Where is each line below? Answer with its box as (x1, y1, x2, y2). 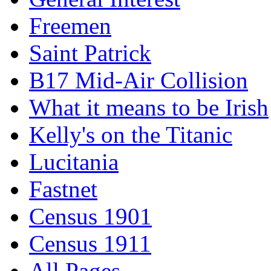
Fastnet (29, 176, 97, 203)
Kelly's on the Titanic (29, 122, 232, 148)
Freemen (29, 13, 111, 39)
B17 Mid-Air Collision (29, 67, 248, 94)
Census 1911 (29, 230, 151, 257)
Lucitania (29, 149, 119, 175)
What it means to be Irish (29, 94, 269, 121)
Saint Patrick (29, 40, 151, 67)
